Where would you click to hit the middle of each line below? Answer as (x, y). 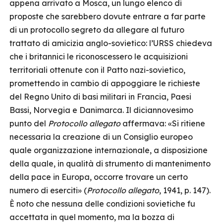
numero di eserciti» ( (48, 190)
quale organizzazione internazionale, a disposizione (109, 150)
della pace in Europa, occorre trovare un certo (99, 177)
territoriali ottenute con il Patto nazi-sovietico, (97, 70)
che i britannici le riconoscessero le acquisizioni (99, 56)
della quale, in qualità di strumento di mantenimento (110, 164)
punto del (29, 123)
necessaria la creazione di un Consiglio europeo (101, 137)
